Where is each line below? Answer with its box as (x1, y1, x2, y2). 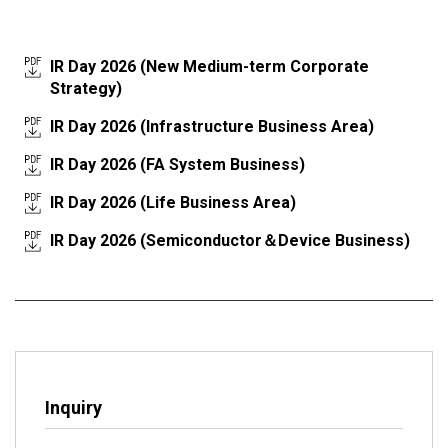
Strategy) (50, 78, 122, 98)
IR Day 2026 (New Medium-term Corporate (50, 56, 369, 76)
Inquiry (45, 396, 102, 418)
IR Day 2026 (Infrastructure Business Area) (50, 116, 374, 136)
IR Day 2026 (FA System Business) (50, 154, 305, 174)
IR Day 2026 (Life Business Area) (50, 192, 296, 212)
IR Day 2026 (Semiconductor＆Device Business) (50, 230, 410, 250)
